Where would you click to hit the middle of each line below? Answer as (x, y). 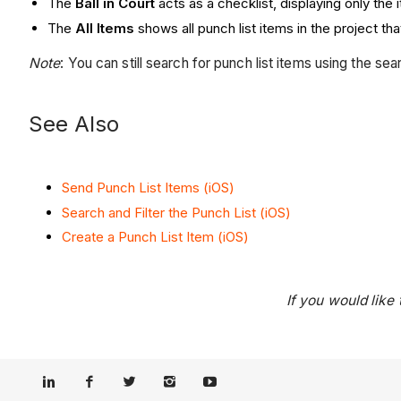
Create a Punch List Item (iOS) (155, 237)
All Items (105, 28)
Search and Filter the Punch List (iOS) (176, 212)
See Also (74, 124)
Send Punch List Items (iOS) (148, 187)
